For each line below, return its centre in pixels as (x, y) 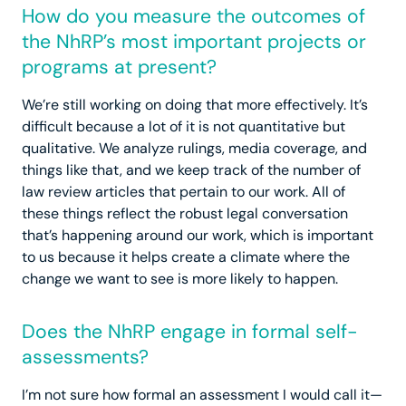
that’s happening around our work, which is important (198, 236)
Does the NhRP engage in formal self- (190, 332)
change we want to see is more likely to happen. (180, 279)
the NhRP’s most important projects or (194, 42)
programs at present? (119, 68)
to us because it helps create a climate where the (186, 257)
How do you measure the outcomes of (193, 17)
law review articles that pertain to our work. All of (184, 192)
